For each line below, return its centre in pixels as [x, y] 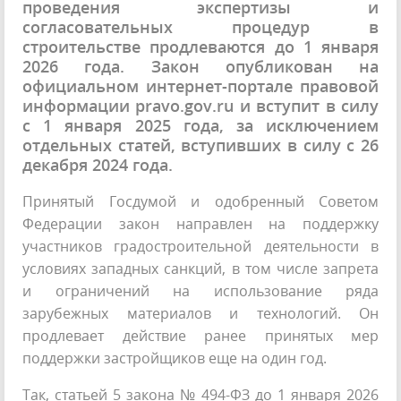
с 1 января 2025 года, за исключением [200, 125]
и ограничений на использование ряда [200, 291]
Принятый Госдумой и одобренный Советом [200, 201]
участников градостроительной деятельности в [200, 246]
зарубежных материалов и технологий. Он [200, 313]
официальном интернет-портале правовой [200, 86]
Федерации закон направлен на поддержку [200, 224]
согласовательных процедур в [200, 27]
